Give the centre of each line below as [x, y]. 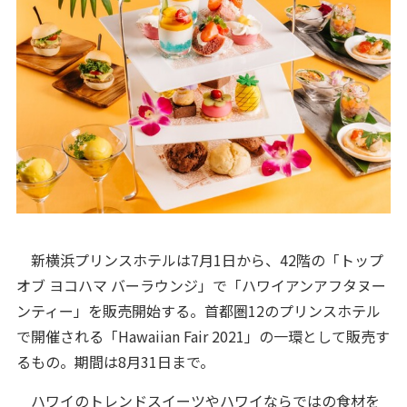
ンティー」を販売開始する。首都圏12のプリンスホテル [198, 310]
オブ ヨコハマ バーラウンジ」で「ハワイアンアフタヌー [201, 285]
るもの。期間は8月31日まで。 [115, 361]
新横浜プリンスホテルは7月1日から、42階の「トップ [199, 259]
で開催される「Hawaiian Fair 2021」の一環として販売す [203, 336]
